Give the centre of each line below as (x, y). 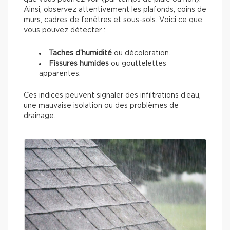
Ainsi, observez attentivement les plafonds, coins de (115, 9)
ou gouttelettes (138, 63)
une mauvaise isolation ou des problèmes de (101, 106)
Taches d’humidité (80, 53)
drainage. (40, 116)
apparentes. (60, 74)
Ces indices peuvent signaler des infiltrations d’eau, (112, 95)
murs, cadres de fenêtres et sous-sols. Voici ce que (113, 20)
